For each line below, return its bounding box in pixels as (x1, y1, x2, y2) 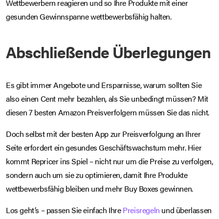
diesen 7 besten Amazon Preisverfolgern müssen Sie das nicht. (6, 106, 210, 118)
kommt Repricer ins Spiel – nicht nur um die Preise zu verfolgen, (6, 155, 213, 167)
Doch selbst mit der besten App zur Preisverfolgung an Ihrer (6, 128, 201, 139)
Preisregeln (123, 204, 160, 216)
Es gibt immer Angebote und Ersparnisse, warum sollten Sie (6, 79, 202, 90)
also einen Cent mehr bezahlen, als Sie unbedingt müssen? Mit (6, 92, 209, 104)
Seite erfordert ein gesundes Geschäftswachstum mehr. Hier (6, 141, 202, 153)
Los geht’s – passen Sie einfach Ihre (6, 204, 123, 216)
